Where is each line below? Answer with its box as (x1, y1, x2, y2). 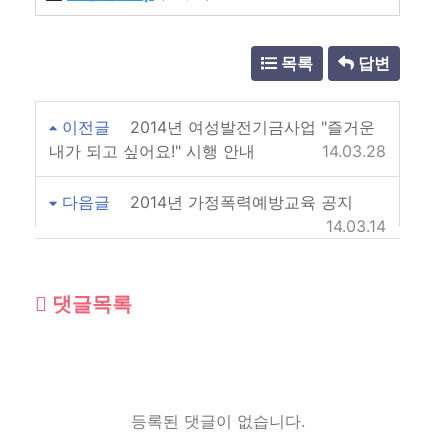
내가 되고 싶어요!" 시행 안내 (49, 141, 255, 161)
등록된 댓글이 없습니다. (130, 411, 305, 431)
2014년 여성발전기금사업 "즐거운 (130, 117, 375, 137)
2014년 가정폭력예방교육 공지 (130, 192, 353, 212)
